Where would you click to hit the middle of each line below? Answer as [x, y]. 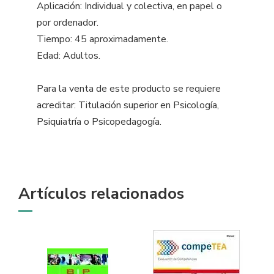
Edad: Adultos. [68, 56]
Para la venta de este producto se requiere [129, 89]
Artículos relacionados [101, 194]
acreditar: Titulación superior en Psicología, [128, 106]
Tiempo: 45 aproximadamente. [102, 39]
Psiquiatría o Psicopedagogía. [99, 122]
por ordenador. [68, 23]
